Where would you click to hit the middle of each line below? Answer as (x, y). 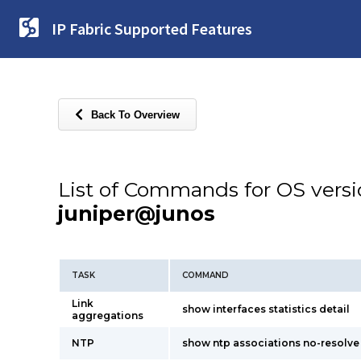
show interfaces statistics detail (266, 309)
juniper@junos (137, 214)
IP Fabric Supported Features (152, 29)
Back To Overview (135, 114)
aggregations (108, 315)
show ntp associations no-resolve (271, 343)
